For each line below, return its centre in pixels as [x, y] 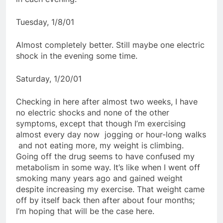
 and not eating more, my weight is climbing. [100, 145]
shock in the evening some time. [77, 56]
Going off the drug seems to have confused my [105, 156]
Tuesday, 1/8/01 [45, 22]
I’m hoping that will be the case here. [85, 211]
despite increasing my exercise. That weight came [110, 189]
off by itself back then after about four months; [105, 200]
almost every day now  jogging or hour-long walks [111, 134]
